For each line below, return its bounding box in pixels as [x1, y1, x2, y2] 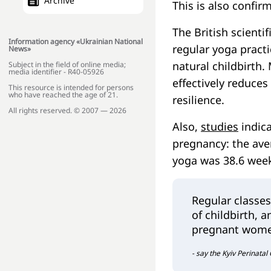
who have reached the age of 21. [8, 90, 118, 100]
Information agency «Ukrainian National [8, 36, 143, 47]
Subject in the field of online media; [8, 59, 126, 70]
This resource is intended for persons [8, 82, 134, 93]
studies [201, 119, 238, 134]
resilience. [172, 93, 224, 108]
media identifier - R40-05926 [8, 67, 104, 77]
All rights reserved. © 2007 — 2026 [8, 105, 126, 116]
